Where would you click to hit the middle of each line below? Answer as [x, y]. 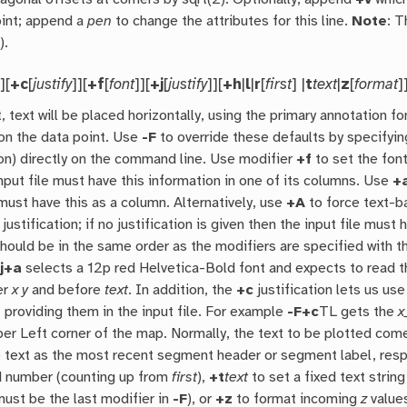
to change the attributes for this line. [232, 22]
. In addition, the [183, 291]
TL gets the [359, 313]
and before [67, 291]
